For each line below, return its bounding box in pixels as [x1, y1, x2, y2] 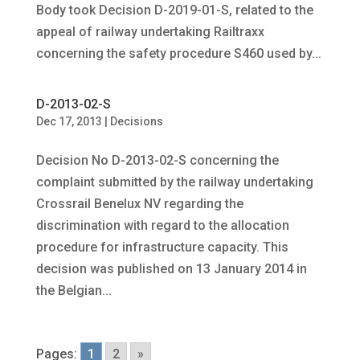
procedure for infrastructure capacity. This [35, 239, 288, 255]
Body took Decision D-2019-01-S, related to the [35, 2, 313, 18]
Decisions [109, 115, 163, 128]
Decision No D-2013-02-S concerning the [35, 153, 279, 168]
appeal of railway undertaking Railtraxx [35, 24, 264, 39]
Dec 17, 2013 [35, 115, 102, 128]
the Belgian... [35, 283, 112, 298]
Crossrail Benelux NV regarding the [35, 196, 243, 211]
